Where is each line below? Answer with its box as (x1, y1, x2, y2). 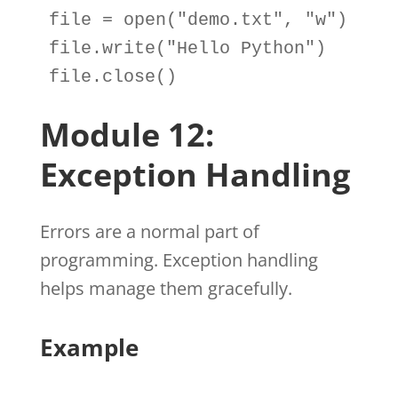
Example (39, 330, 139, 363)
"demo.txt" (176, 9, 283, 30)
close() (101, 66, 177, 87)
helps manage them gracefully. (39, 275, 292, 300)
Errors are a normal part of (39, 219, 259, 243)
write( (101, 37, 166, 59)
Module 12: (39, 112, 214, 156)
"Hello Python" (165, 37, 315, 59)
